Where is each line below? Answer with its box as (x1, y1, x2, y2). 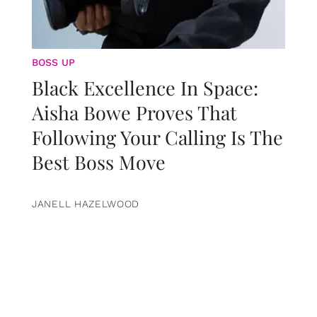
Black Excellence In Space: (32, 75, 258, 101)
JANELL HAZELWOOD (32, 198, 140, 210)
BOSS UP (32, 57, 75, 69)
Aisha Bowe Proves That (32, 100, 237, 126)
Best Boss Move (32, 149, 166, 175)
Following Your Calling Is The (32, 125, 283, 151)
